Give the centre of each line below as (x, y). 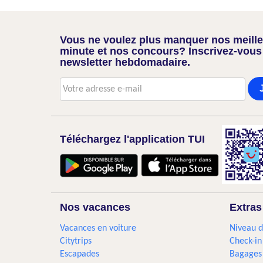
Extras (245, 207)
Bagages (245, 254)
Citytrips (76, 241)
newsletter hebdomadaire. (125, 62)
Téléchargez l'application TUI (132, 139)
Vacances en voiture (98, 228)
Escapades (80, 254)
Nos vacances (95, 207)
